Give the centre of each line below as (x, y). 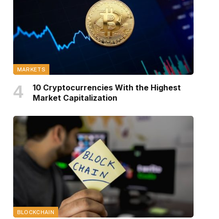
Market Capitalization (75, 98)
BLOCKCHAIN (35, 212)
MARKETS (31, 69)
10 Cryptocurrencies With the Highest (107, 87)
